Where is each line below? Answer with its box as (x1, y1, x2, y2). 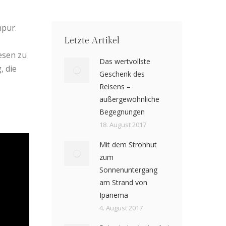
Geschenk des (99, 69, 145, 79)
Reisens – (99, 81, 131, 91)
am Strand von (99, 177, 147, 187)
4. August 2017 (99, 203, 143, 212)
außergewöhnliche (99, 94, 159, 104)
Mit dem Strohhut (99, 139, 157, 149)
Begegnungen (99, 106, 145, 117)
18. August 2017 (99, 120, 146, 129)
